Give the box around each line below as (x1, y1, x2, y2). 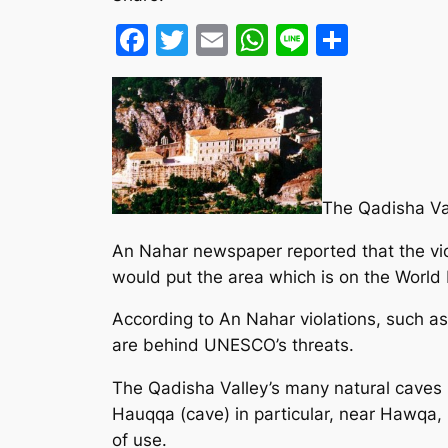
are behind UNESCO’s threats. (112, 335, 354, 356)
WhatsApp (268, 19, 426, 59)
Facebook (148, 19, 297, 59)
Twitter (188, 19, 296, 59)
